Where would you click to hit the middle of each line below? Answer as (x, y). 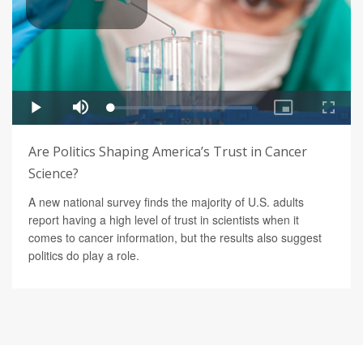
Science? (53, 174)
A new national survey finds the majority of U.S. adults (166, 202)
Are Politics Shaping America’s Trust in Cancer (168, 152)
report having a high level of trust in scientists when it (164, 220)
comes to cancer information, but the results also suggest (175, 238)
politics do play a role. (84, 256)
